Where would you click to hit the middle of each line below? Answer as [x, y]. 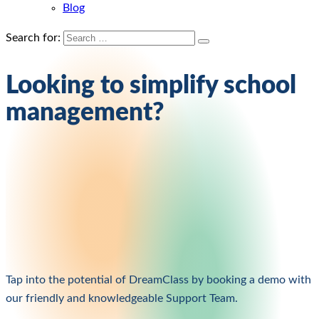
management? [85, 113]
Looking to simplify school [151, 85]
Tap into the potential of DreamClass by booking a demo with [158, 280]
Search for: [33, 38]
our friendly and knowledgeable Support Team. [123, 299]
